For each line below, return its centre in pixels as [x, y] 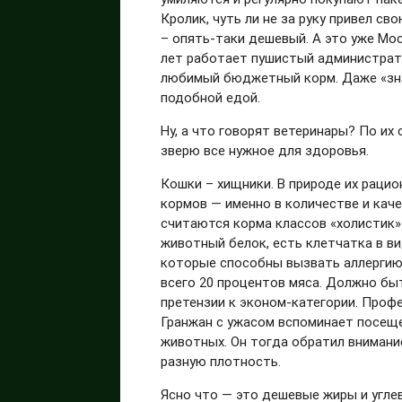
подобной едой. [211, 97]
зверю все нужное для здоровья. [265, 150]
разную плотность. [221, 361]
